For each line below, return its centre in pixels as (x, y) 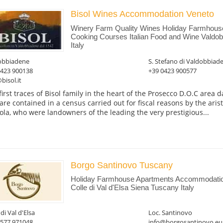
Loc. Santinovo (170, 213)
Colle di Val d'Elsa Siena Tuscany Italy (132, 188)
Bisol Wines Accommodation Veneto (142, 14)
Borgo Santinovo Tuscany (121, 165)
